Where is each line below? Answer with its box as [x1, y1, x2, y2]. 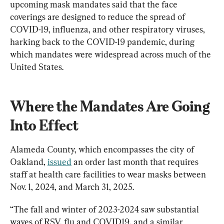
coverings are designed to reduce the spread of [10, 11, 187, 22]
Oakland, [10, 156, 47, 167]
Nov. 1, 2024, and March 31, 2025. [10, 181, 134, 192]
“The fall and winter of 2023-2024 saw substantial [10, 203, 201, 214]
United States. [10, 61, 63, 72]
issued [47, 156, 71, 167]
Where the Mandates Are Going [10, 97, 212, 115]
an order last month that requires [71, 156, 200, 167]
